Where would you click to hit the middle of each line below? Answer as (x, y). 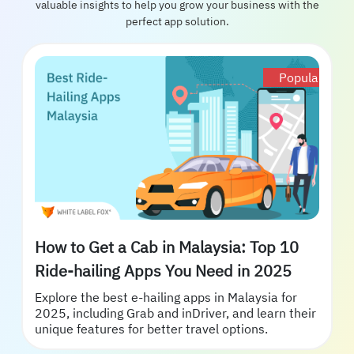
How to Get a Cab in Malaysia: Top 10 (167, 247)
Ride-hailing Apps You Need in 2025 (273, 270)
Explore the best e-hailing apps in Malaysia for (166, 297)
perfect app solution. (177, 22)
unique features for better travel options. (151, 328)
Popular (301, 78)
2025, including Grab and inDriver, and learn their (175, 313)
